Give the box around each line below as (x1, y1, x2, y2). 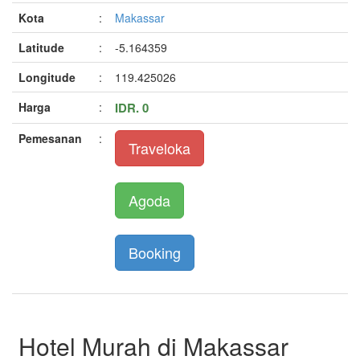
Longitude (18, 68, 76, 85)
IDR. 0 (115, 98, 149, 117)
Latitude (18, 39, 64, 55)
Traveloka (129, 137, 190, 158)
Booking (129, 241, 181, 263)
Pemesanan (18, 129, 82, 146)
